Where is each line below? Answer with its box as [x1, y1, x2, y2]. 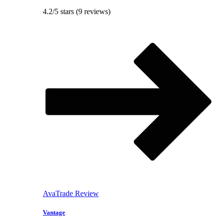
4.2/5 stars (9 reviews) [43, 7, 110, 16]
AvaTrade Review [43, 189, 99, 198]
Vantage [43, 209, 65, 217]
